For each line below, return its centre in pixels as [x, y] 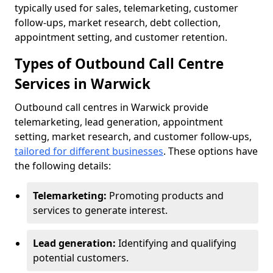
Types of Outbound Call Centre [119, 64]
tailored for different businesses [89, 151]
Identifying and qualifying [177, 243]
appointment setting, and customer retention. [121, 37]
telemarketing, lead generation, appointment [119, 122]
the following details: [63, 166]
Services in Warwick [83, 84]
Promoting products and [166, 196]
